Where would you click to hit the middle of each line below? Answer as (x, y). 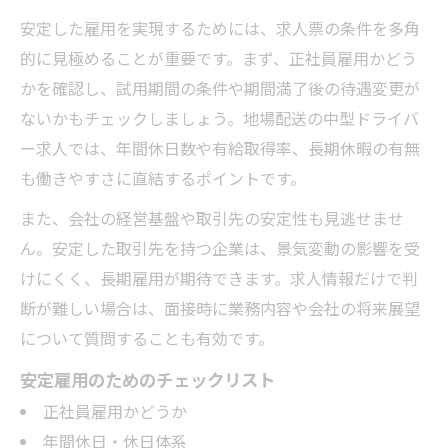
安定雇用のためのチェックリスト (147, 379)
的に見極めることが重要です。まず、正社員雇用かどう (218, 58)
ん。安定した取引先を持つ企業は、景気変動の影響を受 (220, 248)
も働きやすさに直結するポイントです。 (163, 178)
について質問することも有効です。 (147, 338)
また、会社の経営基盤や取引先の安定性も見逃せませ (212, 218)
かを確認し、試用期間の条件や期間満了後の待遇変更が (220, 88)
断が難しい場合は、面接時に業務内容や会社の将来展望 (220, 308)
